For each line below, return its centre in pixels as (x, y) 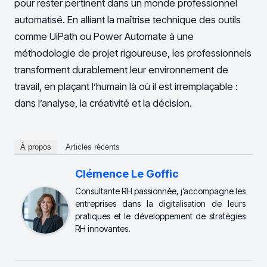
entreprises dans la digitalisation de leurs (160, 203)
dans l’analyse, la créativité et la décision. (103, 103)
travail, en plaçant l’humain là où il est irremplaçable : (126, 86)
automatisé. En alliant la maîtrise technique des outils (128, 19)
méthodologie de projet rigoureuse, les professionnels (133, 53)
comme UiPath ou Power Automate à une (104, 36)
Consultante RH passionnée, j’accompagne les (160, 191)
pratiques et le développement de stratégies (160, 216)
